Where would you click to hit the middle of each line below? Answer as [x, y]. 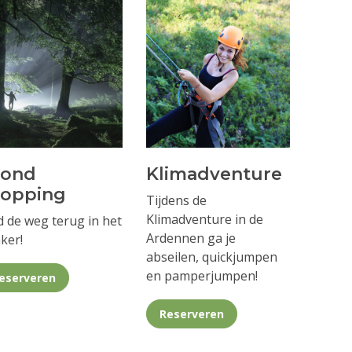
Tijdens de [176, 200]
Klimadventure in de [204, 219]
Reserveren [191, 313]
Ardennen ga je [191, 238]
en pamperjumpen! [202, 275]
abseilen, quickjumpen [211, 257]
